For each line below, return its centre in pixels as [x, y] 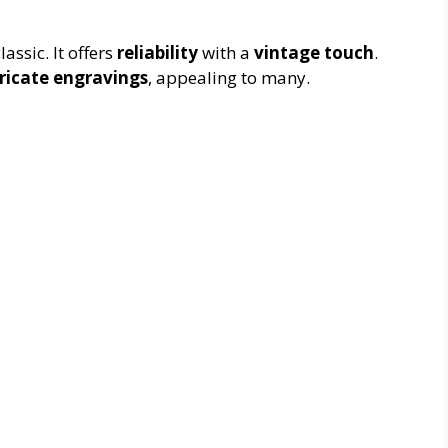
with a [226, 53]
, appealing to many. [229, 78]
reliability [157, 53]
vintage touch [314, 53]
